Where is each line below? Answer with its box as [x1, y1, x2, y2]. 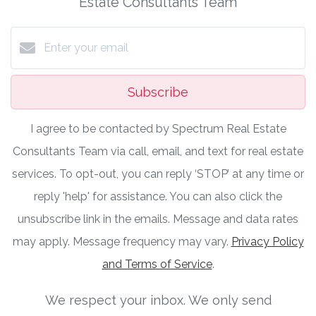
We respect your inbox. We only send [44, 292, 272, 308]
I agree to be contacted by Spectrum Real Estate [30, 121, 286, 135]
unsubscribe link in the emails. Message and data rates [18, 212, 298, 226]
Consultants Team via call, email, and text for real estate [13, 144, 303, 158]
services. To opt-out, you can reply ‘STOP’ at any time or [12, 166, 304, 181]
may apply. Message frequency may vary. [12, 234, 231, 248]
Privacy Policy [231, 234, 304, 248]
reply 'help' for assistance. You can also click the [34, 189, 282, 203]
